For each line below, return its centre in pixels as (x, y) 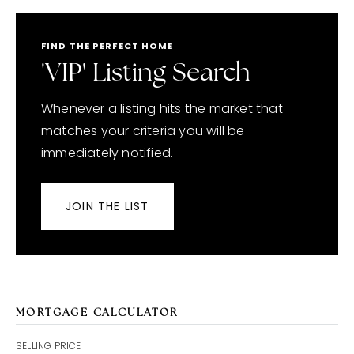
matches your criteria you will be (143, 131)
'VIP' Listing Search (146, 74)
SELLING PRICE (49, 346)
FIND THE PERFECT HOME (107, 46)
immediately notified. (107, 153)
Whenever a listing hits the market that (162, 109)
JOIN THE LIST (107, 206)
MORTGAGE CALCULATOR (97, 313)
